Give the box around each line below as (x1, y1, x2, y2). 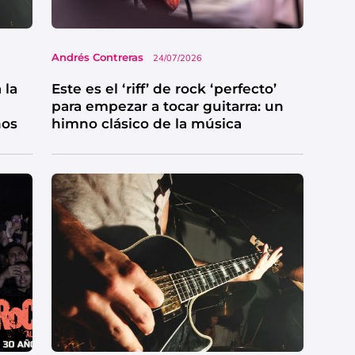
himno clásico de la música (51, 116, 242, 132)
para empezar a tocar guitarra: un (51, 98, 284, 115)
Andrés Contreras (51, 51, 143, 64)
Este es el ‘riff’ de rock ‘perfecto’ (51, 81, 277, 97)
